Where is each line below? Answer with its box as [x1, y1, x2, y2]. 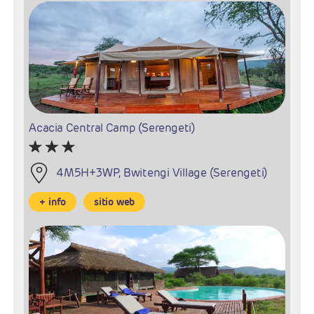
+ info [39, 196, 67, 209]
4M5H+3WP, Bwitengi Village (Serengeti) [56, 165, 268, 181]
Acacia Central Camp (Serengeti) [29, 121, 196, 136]
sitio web [94, 196, 135, 209]
